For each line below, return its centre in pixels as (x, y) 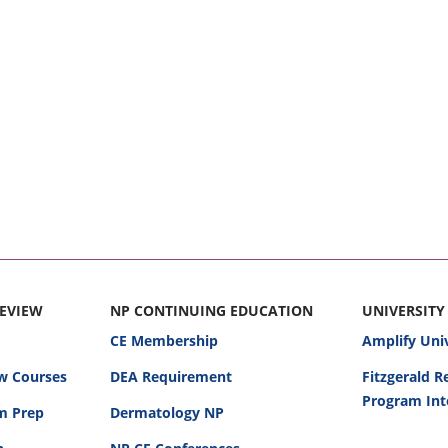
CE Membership (163, 340)
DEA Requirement (170, 376)
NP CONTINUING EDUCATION (211, 310)
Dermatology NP (166, 412)
